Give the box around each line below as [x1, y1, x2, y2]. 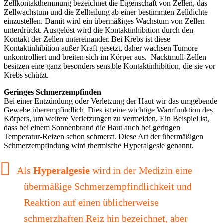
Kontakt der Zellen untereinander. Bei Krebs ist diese [4, 34, 170, 43]
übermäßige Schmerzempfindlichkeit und [24, 180, 192, 192]
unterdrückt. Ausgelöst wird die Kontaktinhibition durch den [4, 25, 193, 34]
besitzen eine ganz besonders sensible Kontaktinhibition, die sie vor [4, 61, 215, 70]
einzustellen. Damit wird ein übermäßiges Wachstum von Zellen [4, 16, 205, 25]
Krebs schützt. [4, 70, 49, 79]
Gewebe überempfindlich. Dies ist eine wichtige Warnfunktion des [4, 105, 213, 114]
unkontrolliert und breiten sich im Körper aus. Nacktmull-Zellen [4, 52, 206, 61]
